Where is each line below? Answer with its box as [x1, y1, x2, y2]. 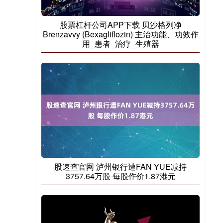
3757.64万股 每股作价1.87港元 [65, 170, 176, 182]
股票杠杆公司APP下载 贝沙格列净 [59, 19, 182, 30]
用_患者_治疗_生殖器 [82, 38, 159, 49]
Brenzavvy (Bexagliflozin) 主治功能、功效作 [42, 28, 199, 40]
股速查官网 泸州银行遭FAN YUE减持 [54, 161, 187, 173]
